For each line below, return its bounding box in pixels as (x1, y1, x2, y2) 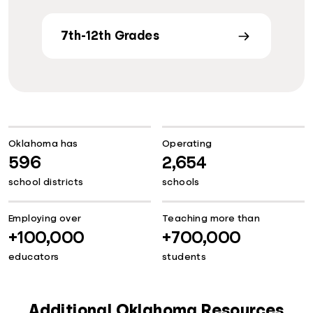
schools (162, 177, 200, 187)
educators (8, 252, 59, 262)
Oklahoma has (8, 138, 78, 149)
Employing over (8, 213, 82, 224)
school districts (8, 177, 84, 187)
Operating (162, 138, 212, 149)
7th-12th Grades (61, 29, 159, 43)
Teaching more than (162, 213, 261, 224)
